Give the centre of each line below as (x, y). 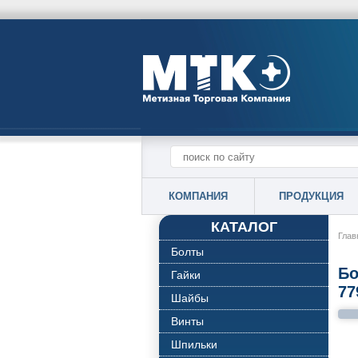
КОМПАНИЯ (198, 196)
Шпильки (194, 344)
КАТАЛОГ (244, 227)
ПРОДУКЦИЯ (311, 196)
